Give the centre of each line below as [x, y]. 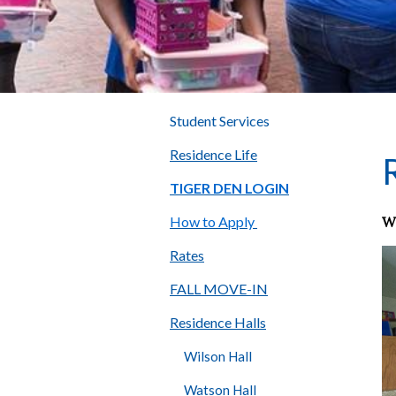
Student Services [220, 121]
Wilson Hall [218, 357]
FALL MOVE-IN [219, 289]
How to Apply [213, 222]
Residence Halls [218, 323]
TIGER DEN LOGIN [229, 188]
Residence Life [213, 155]
